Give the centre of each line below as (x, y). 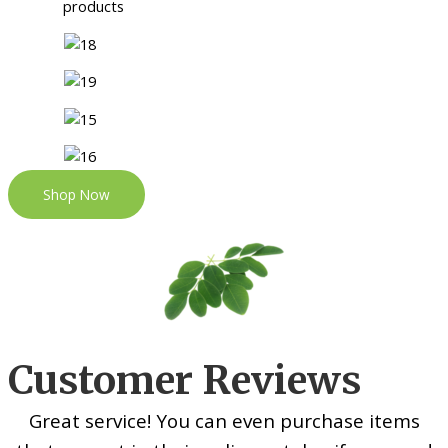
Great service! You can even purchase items (224, 421)
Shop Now (76, 195)
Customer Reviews (184, 381)
